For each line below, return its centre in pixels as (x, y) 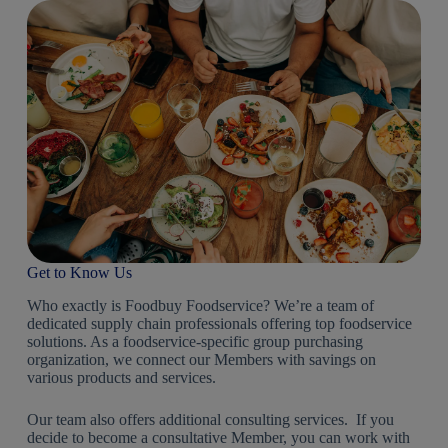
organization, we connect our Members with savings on (201, 360)
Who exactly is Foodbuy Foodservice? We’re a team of (200, 306)
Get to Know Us (79, 273)
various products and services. (121, 378)
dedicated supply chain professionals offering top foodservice (219, 324)
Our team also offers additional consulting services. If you (210, 420)
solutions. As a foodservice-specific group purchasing (194, 342)
